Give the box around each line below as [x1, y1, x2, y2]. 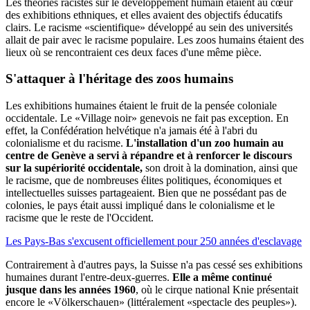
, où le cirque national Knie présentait [136, 284, 298, 296]
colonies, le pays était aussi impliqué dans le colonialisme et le [6, 199, 275, 212]
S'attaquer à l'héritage [6, 71, 131, 86]
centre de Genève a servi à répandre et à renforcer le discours [6, 149, 292, 162]
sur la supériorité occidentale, [6, 162, 143, 174]
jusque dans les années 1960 [6, 284, 136, 296]
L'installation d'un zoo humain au [126, 137, 284, 149]
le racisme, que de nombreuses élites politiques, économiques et [6, 174, 282, 187]
